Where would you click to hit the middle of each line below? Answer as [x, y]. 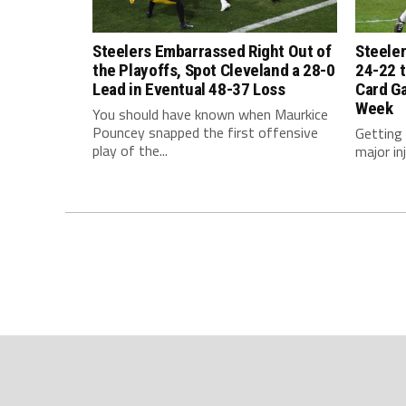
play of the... [130, 150]
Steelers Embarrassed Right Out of [212, 51]
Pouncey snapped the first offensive [205, 132]
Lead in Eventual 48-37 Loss [189, 89]
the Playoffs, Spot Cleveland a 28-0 [214, 70]
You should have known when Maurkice [210, 114]
